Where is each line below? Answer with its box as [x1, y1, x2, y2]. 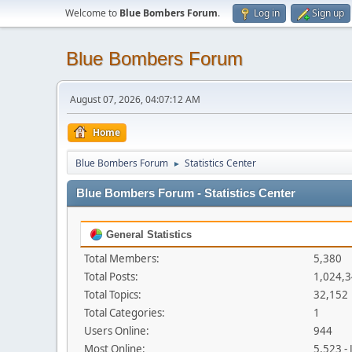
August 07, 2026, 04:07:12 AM [70, 93, 200, 106]
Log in [254, 6, 280, 20]
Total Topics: [84, 288, 141, 302]
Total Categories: [84, 306, 165, 320]
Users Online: [84, 324, 149, 338]
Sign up [312, 6, 344, 20]
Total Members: [84, 251, 159, 266]
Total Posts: [84, 269, 138, 284]
